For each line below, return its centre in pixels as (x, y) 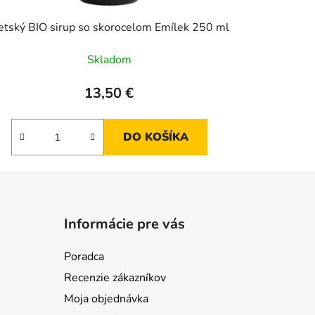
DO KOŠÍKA (155, 137)
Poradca (84, 257)
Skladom (109, 60)
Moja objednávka (106, 299)
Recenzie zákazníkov (115, 278)
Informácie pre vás (124, 224)
